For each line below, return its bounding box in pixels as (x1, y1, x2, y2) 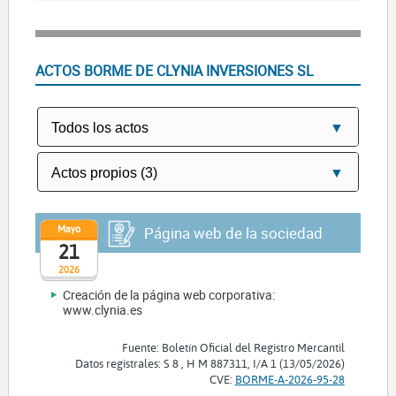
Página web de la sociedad (143, 222, 323, 243)
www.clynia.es (63, 301, 143, 318)
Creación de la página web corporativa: (63, 286, 276, 303)
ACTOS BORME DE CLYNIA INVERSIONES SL (34, 60, 314, 80)
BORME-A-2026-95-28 (234, 371, 345, 386)
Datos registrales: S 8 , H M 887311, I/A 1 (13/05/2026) (74, 355, 345, 370)
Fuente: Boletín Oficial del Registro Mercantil (121, 339, 345, 354)
